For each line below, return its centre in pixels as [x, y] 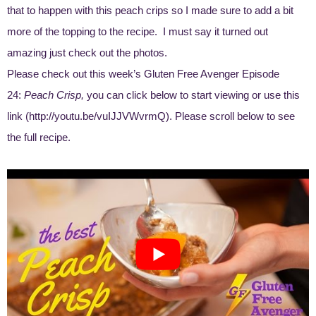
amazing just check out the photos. [87, 52]
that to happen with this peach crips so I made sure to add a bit [150, 10]
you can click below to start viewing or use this [192, 95]
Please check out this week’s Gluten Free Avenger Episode [143, 73]
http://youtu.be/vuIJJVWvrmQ [97, 116]
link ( [18, 116]
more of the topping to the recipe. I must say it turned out [138, 31]
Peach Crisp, [53, 95]
